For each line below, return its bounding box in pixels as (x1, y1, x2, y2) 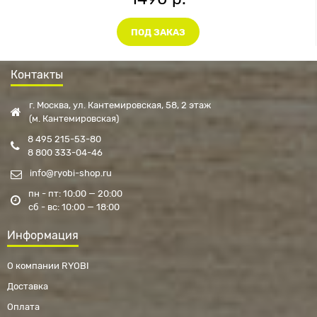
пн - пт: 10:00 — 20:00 (28, 188, 122, 200)
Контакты (11, 68, 63, 82)
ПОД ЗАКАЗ (131, 26, 185, 38)
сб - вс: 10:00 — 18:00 (28, 202, 120, 213)
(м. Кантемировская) (29, 113, 119, 125)
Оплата (7, 301, 40, 313)
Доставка (7, 281, 48, 292)
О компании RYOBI (7, 260, 89, 272)
